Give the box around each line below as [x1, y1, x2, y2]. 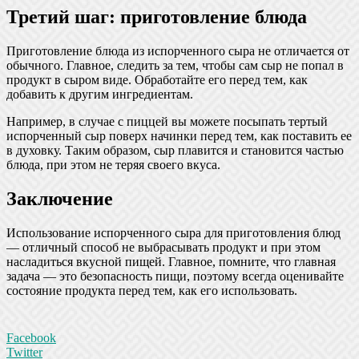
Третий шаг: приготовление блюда [6, 6, 307, 28]
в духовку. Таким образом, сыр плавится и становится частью [6, 143, 344, 158]
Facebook [6, 331, 56, 345]
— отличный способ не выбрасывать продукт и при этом [6, 240, 321, 255]
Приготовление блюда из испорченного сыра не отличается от [6, 44, 349, 58]
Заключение [6, 188, 113, 210]
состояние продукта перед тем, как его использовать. [6, 284, 297, 298]
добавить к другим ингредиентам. [6, 87, 193, 102]
